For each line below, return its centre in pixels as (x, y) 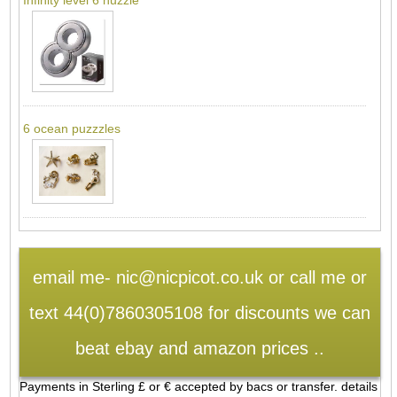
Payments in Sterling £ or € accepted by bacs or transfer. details (198, 386)
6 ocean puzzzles (71, 128)
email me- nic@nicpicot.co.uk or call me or (199, 277)
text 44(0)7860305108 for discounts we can (199, 312)
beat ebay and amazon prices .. (199, 348)
